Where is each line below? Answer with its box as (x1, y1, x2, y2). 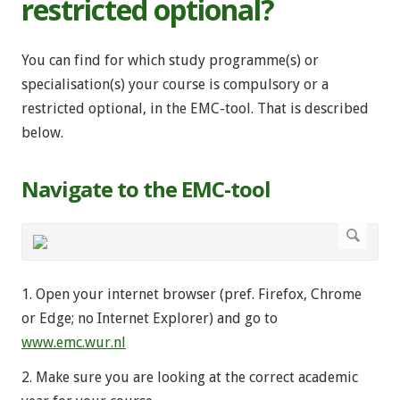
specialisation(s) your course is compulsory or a (21, 76, 329, 94)
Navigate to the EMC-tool (21, 174, 271, 204)
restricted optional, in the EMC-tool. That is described (21, 100, 369, 118)
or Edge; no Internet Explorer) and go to (21, 310, 278, 328)
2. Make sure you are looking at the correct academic (21, 369, 358, 387)
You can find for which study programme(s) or (21, 52, 319, 70)
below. (21, 124, 63, 142)
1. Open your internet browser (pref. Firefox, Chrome (21, 286, 362, 304)
